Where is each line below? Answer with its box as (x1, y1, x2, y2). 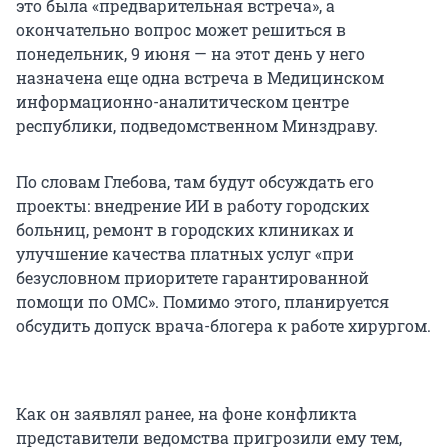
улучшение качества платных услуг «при (16, 243, 354, 265)
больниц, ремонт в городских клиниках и (16, 219, 354, 241)
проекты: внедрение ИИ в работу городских (16, 195, 369, 217)
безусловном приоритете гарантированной (16, 267, 369, 289)
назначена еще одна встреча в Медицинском (16, 67, 384, 89)
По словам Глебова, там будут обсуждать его (16, 171, 374, 193)
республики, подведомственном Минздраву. (16, 115, 378, 137)
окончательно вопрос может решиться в (16, 19, 346, 41)
